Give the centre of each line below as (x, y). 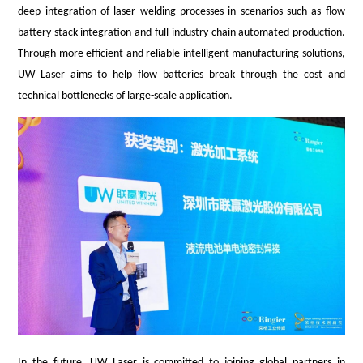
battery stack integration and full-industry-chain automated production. (181, 32)
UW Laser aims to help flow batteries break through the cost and (181, 75)
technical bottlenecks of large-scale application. (126, 96)
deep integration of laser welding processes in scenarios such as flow (181, 11)
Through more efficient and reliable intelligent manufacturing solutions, (181, 53)
